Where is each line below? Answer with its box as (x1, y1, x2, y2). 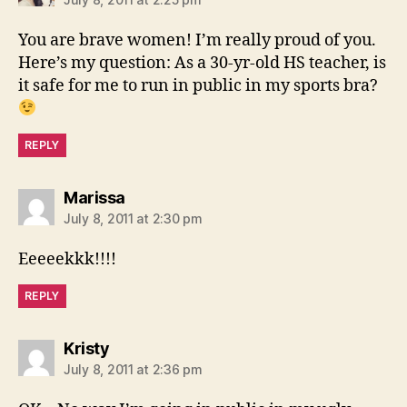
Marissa (64, 187, 125, 207)
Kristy (64, 338, 109, 358)
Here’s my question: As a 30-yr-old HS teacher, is (18, 52, 386, 74)
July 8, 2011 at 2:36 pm (64, 361, 203, 377)
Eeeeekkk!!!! (18, 248, 116, 270)
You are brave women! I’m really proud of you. (18, 29, 376, 51)
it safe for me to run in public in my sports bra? (18, 74, 378, 96)
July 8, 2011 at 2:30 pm (64, 210, 203, 226)
